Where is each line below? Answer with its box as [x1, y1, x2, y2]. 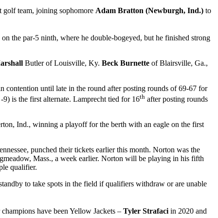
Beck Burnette [102, 59, 149, 68]
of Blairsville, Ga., [149, 59, 208, 68]
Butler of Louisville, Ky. [23, 59, 102, 68]
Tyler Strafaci [123, 207, 168, 216]
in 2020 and [168, 207, 207, 216]
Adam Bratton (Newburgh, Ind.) [95, 6, 203, 15]
